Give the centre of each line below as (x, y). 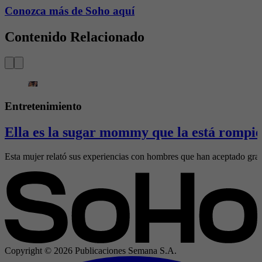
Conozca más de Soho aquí (70, 11)
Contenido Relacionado (75, 37)
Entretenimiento (43, 106)
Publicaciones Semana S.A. (125, 251)
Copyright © (29, 251)
